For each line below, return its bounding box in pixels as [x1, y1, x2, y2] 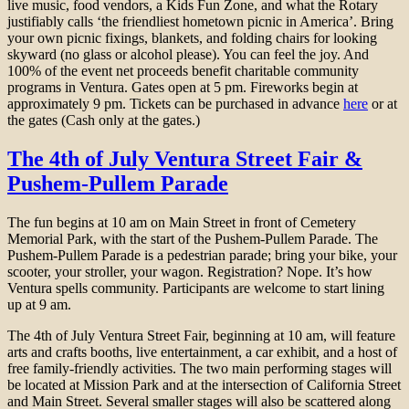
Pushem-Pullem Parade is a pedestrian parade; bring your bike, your [7, 246, 397, 263]
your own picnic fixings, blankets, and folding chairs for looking [7, 30, 377, 47]
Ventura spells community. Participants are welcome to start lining [7, 279, 384, 296]
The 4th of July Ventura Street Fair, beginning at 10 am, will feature [7, 327, 395, 343]
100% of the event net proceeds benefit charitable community [7, 63, 359, 79]
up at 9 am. [7, 296, 75, 312]
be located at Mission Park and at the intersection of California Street [7, 376, 401, 393]
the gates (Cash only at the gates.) [7, 112, 204, 129]
